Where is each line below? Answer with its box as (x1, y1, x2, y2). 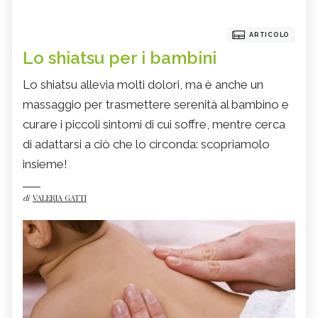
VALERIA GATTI (33, 192, 87, 204)
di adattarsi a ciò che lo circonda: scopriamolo (23, 137, 270, 152)
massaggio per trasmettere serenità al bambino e (23, 97, 289, 112)
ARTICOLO (249, 31, 290, 39)
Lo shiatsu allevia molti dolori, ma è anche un (23, 77, 263, 92)
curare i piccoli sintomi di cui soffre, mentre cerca (23, 117, 285, 132)
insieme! (23, 157, 67, 172)
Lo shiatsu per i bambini (23, 48, 216, 69)
